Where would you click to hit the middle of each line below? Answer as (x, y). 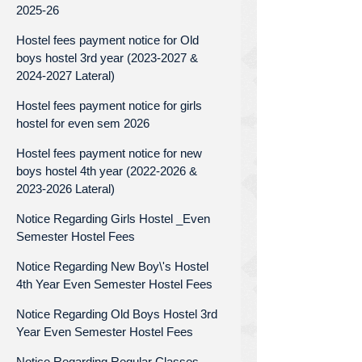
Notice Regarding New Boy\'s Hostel (112, 266)
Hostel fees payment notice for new (109, 153)
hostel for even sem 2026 (83, 123)
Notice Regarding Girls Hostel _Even (113, 218)
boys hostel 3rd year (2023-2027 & (107, 57)
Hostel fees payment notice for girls (109, 105)
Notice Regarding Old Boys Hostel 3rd (117, 314)
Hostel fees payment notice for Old (107, 40)
